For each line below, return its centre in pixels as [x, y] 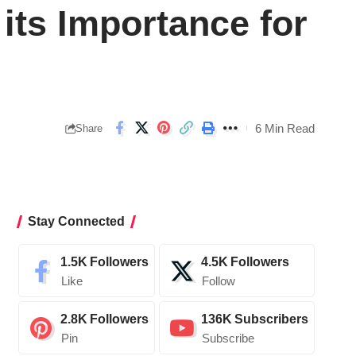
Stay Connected [76, 222]
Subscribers [271, 319]
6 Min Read [285, 128]
